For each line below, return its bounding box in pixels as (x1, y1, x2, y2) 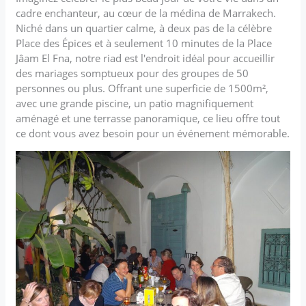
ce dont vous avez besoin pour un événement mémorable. (16, 126, 290, 141)
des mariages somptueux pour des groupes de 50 (16, 66, 249, 81)
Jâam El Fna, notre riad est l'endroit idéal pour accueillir (16, 51, 275, 66)
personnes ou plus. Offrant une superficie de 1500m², (16, 81, 269, 96)
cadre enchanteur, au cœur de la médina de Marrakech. (16, 6, 277, 20)
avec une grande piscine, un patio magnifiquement (16, 96, 254, 111)
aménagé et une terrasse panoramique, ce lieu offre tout (16, 111, 281, 126)
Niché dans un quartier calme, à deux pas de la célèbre (16, 21, 273, 36)
